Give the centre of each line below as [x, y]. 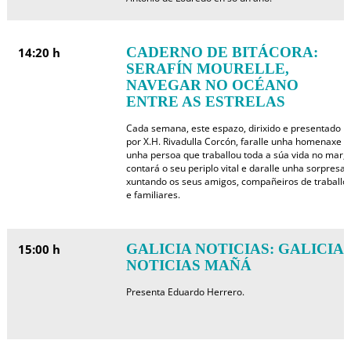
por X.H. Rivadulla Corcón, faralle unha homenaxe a [237, 141]
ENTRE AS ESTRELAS [205, 101]
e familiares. [153, 195]
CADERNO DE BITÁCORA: [222, 52]
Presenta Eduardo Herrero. [185, 292]
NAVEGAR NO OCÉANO [212, 85]
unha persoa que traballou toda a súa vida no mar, [235, 155]
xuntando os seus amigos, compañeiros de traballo [237, 181]
